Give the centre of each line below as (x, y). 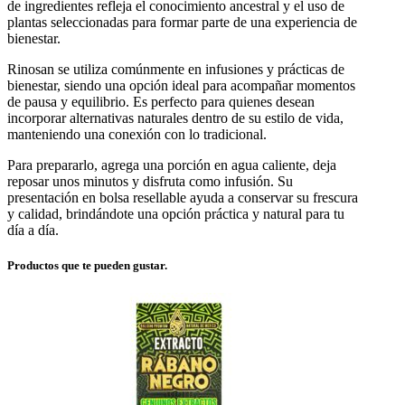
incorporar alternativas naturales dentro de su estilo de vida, (175, 118)
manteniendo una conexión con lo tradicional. (137, 134)
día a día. (33, 230)
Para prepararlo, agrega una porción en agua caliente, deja (172, 165)
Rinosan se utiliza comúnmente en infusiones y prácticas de (176, 69)
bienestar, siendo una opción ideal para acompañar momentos (181, 85)
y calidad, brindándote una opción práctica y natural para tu (176, 213)
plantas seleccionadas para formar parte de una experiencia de (182, 22)
